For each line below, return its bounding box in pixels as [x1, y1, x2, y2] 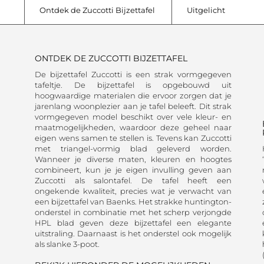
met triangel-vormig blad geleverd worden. [35, 144, 232, 153]
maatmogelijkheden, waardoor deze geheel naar [35, 123, 232, 132]
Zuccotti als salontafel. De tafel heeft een [35, 176, 232, 185]
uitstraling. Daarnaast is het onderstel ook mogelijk [35, 229, 232, 238]
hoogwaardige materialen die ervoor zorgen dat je [35, 91, 232, 100]
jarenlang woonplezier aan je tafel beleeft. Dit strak [35, 101, 232, 111]
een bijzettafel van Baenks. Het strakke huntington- [35, 197, 232, 206]
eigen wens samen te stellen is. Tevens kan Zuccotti [35, 133, 232, 143]
